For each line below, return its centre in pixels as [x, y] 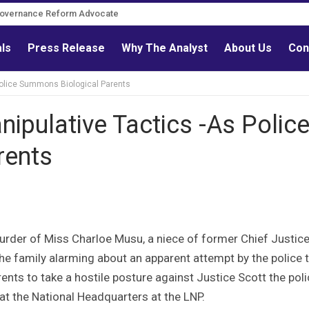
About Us [248, 48]
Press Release [67, 48]
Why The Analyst [165, 48]
